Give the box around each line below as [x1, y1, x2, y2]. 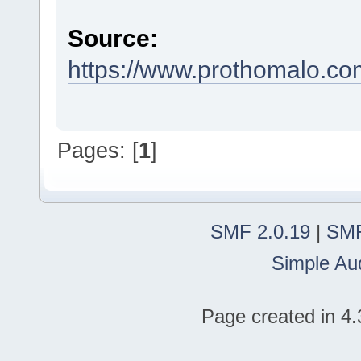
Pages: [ [57, 138, 139, 164]
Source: [67, 23, 158, 52]
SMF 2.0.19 [210, 221, 310, 243]
